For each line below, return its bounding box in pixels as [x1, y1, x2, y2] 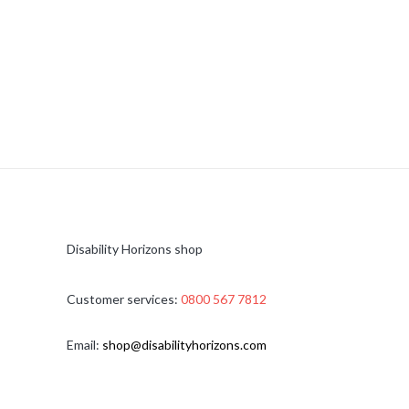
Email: [67, 336, 100, 352]
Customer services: [67, 291, 178, 308]
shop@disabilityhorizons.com [102, 336, 267, 352]
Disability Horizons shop [67, 241, 203, 257]
